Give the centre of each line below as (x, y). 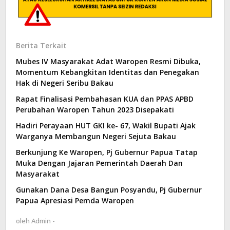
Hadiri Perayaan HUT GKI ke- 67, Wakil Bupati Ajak (106, 125)
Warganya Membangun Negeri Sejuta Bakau (96, 136)
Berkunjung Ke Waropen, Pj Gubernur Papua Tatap (107, 152)
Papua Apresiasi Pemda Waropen (75, 200)
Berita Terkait (41, 45)
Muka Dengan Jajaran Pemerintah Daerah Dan (99, 163)
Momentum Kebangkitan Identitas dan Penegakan (108, 72)
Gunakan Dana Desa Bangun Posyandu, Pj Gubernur (109, 189)
